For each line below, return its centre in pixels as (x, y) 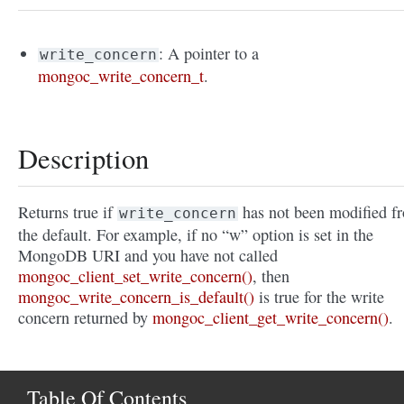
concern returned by (85, 318)
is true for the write (319, 297)
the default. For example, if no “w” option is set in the (196, 235)
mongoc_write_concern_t (121, 76)
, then (271, 276)
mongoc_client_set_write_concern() (135, 276)
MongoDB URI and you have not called (148, 256)
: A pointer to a (209, 54)
